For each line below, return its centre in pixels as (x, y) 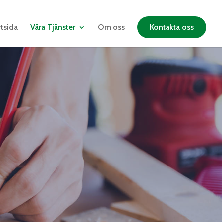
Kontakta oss (172, 27)
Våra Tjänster (53, 27)
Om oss (111, 27)
